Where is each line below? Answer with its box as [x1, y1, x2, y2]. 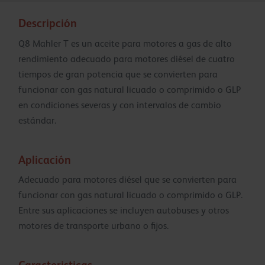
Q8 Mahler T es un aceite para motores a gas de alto [18, 38, 232, 50]
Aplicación [18, 153, 71, 166]
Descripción [18, 17, 77, 30]
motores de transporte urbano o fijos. [18, 221, 169, 232]
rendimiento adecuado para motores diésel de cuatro [18, 54, 235, 65]
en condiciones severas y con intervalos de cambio [18, 100, 221, 111]
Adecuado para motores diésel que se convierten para [18, 174, 237, 186]
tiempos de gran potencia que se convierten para [18, 69, 218, 80]
